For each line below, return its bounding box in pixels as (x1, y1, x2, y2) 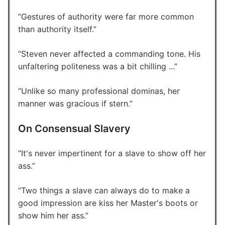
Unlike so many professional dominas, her (21, 85, 180, 96)
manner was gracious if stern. (18, 98, 130, 108)
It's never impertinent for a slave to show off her (21, 148, 206, 158)
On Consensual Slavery (18, 122, 131, 135)
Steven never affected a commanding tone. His (21, 48, 200, 59)
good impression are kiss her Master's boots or (18, 197, 198, 208)
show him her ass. (18, 210, 85, 220)
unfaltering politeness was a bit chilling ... (18, 61, 174, 71)
